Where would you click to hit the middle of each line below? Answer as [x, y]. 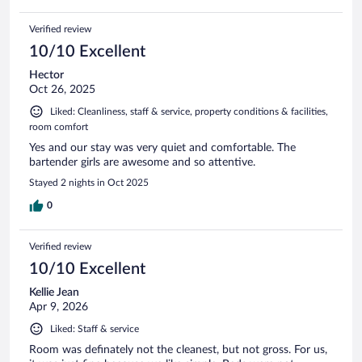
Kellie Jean [54, 292]
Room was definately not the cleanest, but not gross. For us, [178, 349]
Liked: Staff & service [95, 328]
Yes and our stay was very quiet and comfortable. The [162, 147]
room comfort [59, 126]
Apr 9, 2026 [59, 307]
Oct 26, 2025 [62, 89]
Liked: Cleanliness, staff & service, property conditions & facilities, [189, 111]
